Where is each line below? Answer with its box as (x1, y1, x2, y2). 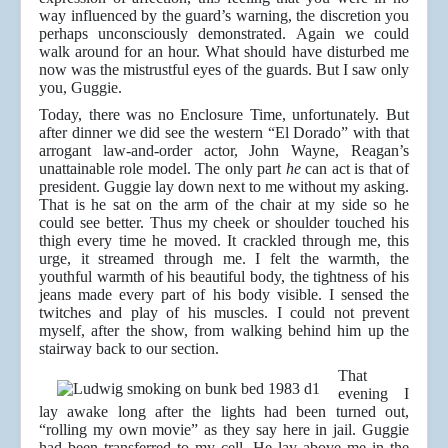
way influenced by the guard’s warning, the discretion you (39, 7, 409, 25)
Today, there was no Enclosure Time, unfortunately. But (39, 106, 409, 124)
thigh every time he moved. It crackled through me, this (39, 232, 409, 250)
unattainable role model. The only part (39, 160, 286, 178)
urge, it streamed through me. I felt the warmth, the (39, 250, 409, 268)
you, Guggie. (39, 79, 122, 97)
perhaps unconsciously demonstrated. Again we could (39, 25, 409, 43)
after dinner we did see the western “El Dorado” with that (39, 124, 409, 142)
